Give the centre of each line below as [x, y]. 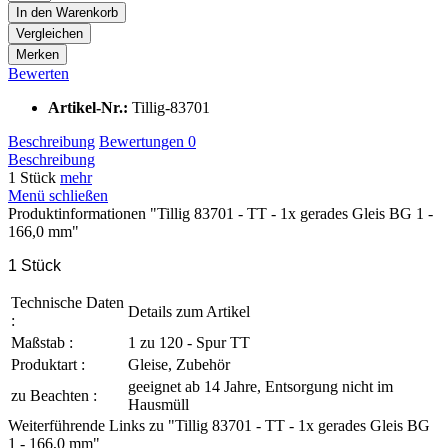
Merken [37, 54]
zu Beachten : [54, 395]
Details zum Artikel [189, 311]
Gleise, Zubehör [179, 364]
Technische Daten [67, 302]
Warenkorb [87, 12]
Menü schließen [58, 195]
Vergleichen [49, 33]
